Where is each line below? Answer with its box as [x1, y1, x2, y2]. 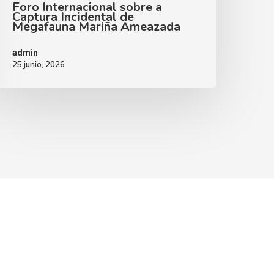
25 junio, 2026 [12, 59, 65, 70]
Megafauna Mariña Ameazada [12, 18, 181, 35]
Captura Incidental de [12, 9, 135, 26]
